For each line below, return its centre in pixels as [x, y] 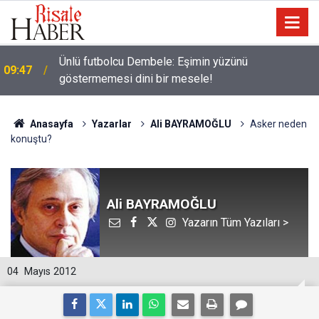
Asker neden [278, 124]
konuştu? [31, 139]
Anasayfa [50, 124]
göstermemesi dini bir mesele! [136, 79]
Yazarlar [111, 124]
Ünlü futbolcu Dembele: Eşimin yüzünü [153, 62]
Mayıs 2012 [50, 272]
